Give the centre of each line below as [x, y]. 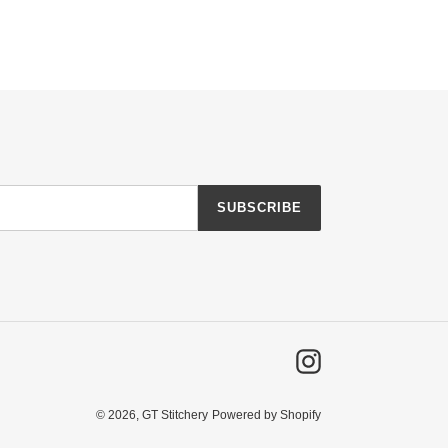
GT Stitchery [175, 414]
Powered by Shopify [266, 414]
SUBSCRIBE [259, 208]
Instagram [353, 359]
